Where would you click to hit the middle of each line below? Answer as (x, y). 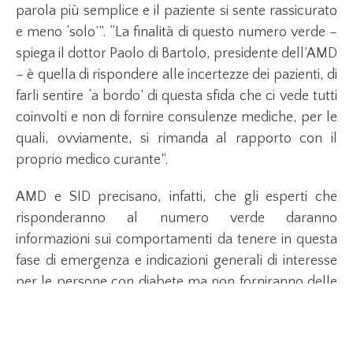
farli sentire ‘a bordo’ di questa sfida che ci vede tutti (176, 97)
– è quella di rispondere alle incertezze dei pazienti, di (176, 75)
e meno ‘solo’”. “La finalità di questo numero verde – (176, 33)
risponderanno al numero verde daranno (176, 219)
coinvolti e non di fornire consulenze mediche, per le (176, 118)
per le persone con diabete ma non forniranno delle (176, 282)
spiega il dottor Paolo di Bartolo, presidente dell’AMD (176, 54)
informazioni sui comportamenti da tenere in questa (176, 240)
